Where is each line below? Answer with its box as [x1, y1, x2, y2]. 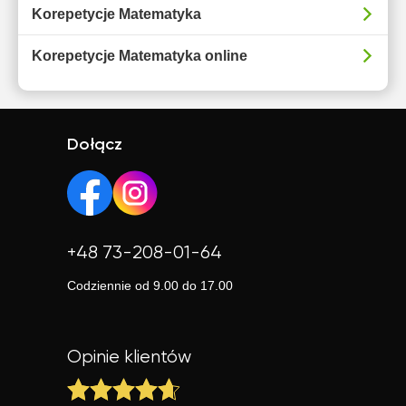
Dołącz [67, 137, 122, 153]
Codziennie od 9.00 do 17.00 [67, 278, 233, 293]
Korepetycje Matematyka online [32, 48, 247, 63]
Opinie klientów [67, 348, 191, 367]
